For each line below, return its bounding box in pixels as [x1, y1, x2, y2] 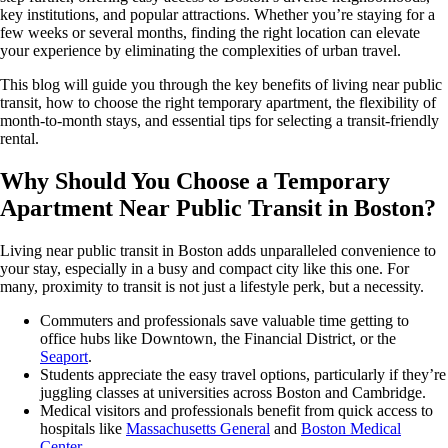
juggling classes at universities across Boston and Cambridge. [40, 383, 426, 401]
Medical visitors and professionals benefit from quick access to [40, 401, 433, 419]
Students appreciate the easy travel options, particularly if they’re [40, 365, 446, 383]
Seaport [40, 347, 88, 365]
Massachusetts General [126, 419, 270, 437]
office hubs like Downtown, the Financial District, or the [40, 329, 396, 347]
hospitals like [40, 419, 126, 437]
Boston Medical [301, 419, 401, 437]
